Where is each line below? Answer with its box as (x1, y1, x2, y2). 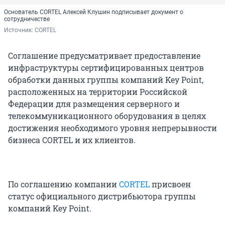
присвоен (150, 179, 191, 190)
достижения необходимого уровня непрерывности (8, 123, 217, 134)
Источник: (4, 27, 35, 34)
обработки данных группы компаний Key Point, (8, 74, 203, 85)
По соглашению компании (8, 179, 119, 190)
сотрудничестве (4, 16, 50, 23)
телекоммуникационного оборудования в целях (8, 110, 206, 122)
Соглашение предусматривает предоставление (8, 50, 200, 61)
